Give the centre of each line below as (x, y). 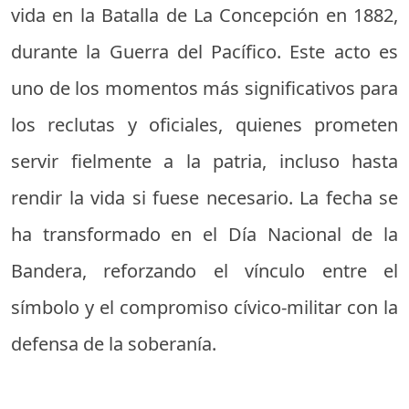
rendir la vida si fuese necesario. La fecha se (204, 198)
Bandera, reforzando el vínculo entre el (204, 271)
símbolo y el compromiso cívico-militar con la (204, 307)
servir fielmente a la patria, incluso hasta (204, 161)
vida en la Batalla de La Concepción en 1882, (204, 15)
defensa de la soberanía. (114, 344)
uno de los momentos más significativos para (204, 88)
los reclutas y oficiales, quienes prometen (204, 125)
